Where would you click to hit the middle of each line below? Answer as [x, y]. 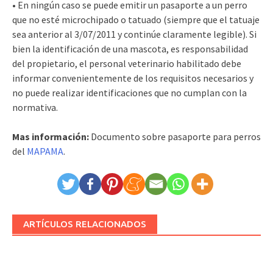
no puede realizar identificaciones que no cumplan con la [129, 92]
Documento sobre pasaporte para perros [175, 136]
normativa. [35, 107]
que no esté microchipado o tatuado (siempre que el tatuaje [136, 19]
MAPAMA [45, 151]
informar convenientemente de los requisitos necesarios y [133, 78]
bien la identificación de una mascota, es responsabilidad [130, 48]
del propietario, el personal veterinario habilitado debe [127, 63]
